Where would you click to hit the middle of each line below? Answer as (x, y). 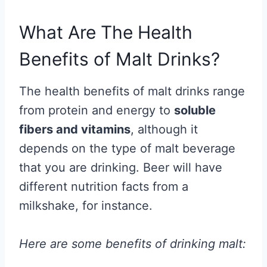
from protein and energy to (97, 110)
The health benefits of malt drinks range (132, 91)
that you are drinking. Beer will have (121, 167)
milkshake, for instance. (86, 206)
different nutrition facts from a (104, 187)
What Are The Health (106, 32)
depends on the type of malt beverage (127, 148)
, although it (164, 129)
